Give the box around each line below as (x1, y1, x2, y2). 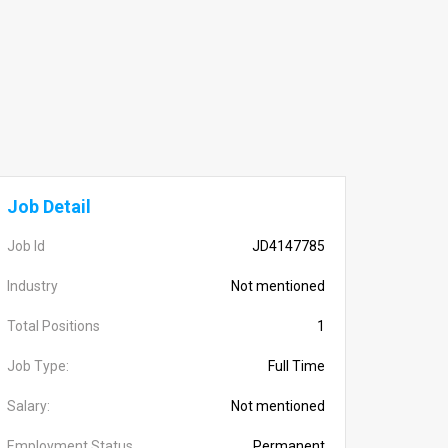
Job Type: (7, 358, 69, 374)
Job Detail (7, 196, 91, 217)
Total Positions (7, 318, 100, 334)
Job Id (7, 238, 45, 254)
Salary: (7, 398, 50, 414)
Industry (7, 278, 58, 294)
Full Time (268, 358, 325, 374)
